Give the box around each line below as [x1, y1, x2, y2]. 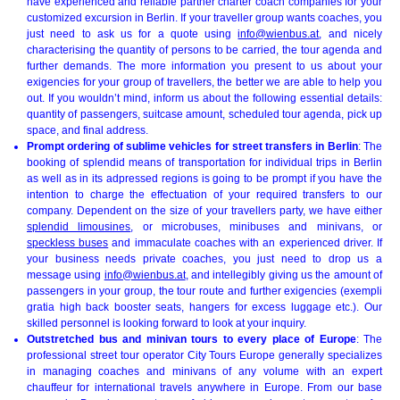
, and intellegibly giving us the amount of [185, 268, 383, 281]
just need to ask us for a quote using [27, 27, 238, 40]
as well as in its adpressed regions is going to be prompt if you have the [27, 171, 382, 185]
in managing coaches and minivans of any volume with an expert [27, 364, 382, 378]
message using [27, 268, 104, 281]
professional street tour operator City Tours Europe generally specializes [27, 348, 382, 362]
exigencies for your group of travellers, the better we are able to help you [27, 75, 382, 88]
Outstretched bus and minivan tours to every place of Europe [27, 332, 356, 346]
